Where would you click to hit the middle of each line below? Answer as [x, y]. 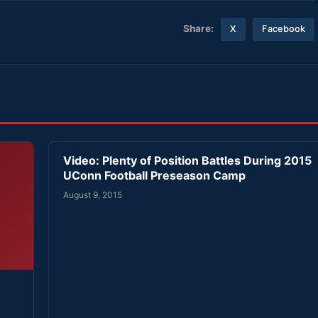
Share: [199, 29]
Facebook [284, 29]
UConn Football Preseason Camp [154, 176]
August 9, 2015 [93, 194]
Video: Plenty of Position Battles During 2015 [187, 161]
